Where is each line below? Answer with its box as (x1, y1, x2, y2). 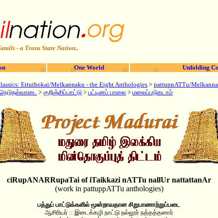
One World (72, 64, 104, 71)
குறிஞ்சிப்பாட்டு (43, 89, 82, 96)
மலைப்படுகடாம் (132, 89, 173, 96)
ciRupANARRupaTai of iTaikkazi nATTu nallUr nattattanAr (7, 176, 211, 184)
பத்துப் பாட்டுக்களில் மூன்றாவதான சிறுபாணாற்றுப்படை (37, 201, 181, 208)
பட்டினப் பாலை (88, 89, 126, 96)
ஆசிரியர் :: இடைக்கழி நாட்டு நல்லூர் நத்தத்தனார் (45, 209, 173, 216)
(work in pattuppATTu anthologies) (54, 184, 163, 193)
